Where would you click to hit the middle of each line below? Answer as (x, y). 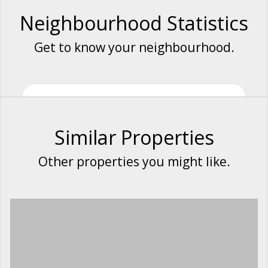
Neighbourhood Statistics (134, 23)
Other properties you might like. (134, 161)
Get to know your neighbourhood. (134, 47)
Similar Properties (134, 137)
